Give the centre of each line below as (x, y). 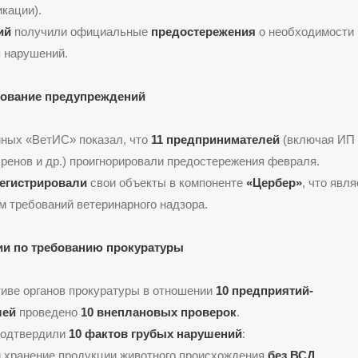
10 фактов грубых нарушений (155, 333)
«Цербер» (274, 182)
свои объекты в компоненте (166, 182)
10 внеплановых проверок (158, 312)
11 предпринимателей (215, 139)
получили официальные (81, 31)
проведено (48, 312)
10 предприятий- (264, 290)
